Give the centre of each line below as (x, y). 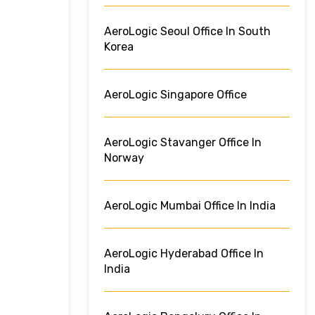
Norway (124, 158)
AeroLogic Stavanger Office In (183, 143)
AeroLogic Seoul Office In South (187, 32)
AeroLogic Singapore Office (175, 95)
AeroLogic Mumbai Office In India (190, 206)
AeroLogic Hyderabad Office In (184, 254)
